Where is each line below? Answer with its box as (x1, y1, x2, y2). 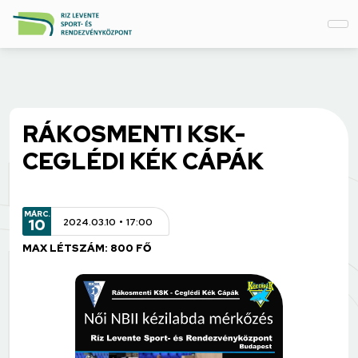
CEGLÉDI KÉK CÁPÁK (22, 145, 264, 177)
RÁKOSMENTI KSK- (22, 118, 245, 149)
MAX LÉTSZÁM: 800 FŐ (22, 241, 151, 255)
